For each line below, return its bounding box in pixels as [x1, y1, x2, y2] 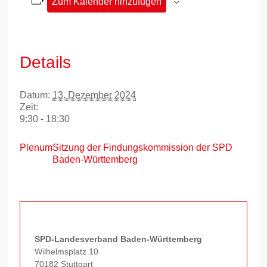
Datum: [20, 90, 51, 100]
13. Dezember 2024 [52, 90, 136, 100]
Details [20, 53, 72, 72]
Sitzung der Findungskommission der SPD [52, 142, 233, 153]
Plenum [20, 142, 53, 153]
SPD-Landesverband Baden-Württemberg [35, 234, 203, 244]
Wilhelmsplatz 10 [35, 247, 99, 256]
